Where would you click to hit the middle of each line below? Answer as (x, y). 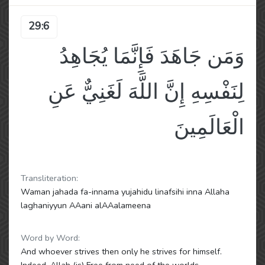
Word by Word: (50, 238)
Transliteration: (49, 178)
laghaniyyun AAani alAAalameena (86, 205)
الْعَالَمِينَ (209, 127)
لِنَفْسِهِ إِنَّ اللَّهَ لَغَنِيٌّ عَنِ (146, 92)
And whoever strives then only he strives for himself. (121, 251)
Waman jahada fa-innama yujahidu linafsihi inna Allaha (125, 192)
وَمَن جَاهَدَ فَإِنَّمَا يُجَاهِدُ (152, 56)
